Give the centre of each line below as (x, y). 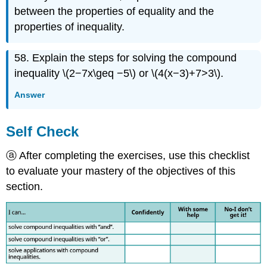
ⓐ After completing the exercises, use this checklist (128, 156)
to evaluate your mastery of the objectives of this (121, 171)
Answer (30, 94)
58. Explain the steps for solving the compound (126, 58)
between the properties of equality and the (114, 11)
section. (25, 187)
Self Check (43, 132)
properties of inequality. (70, 27)
